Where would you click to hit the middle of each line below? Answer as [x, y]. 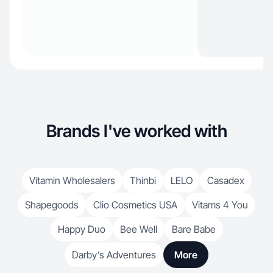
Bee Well [138, 229]
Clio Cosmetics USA [135, 205]
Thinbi [143, 180]
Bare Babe [193, 229]
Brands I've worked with [136, 131]
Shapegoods [52, 205]
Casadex [225, 180]
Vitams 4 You [220, 205]
